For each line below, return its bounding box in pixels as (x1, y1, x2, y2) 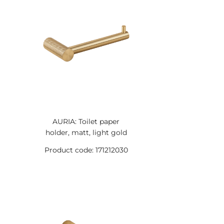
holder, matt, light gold (45, 128, 127, 137)
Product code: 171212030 (44, 145, 128, 154)
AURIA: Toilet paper (52, 117, 120, 126)
